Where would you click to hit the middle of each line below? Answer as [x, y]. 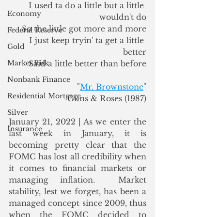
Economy [24, 14]
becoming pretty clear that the [77, 145]
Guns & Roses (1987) [107, 98]
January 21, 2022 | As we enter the [77, 122]
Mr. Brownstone [112, 87]
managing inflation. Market [77, 180]
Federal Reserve [35, 30]
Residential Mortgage [44, 96]
